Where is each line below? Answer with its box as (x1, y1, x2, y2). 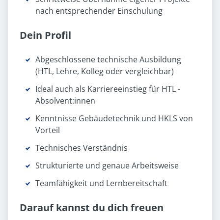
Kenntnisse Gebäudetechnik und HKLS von (35, 113, 193, 124)
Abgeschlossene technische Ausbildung (35, 54, 181, 65)
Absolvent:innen (35, 95, 95, 107)
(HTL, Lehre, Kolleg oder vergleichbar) (35, 66, 174, 77)
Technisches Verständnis (35, 142, 128, 154)
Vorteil (35, 125, 60, 136)
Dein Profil (20, 28, 71, 42)
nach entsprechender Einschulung (35, 5, 163, 17)
